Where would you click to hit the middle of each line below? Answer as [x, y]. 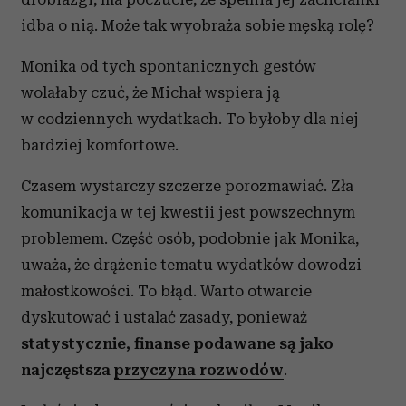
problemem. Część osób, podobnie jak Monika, [190, 238]
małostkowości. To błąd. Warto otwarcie [166, 291]
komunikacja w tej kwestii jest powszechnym [188, 212]
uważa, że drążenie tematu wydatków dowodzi [191, 265]
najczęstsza [68, 370]
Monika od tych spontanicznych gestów [169, 66]
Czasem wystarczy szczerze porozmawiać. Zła [187, 186]
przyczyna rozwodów [199, 370]
